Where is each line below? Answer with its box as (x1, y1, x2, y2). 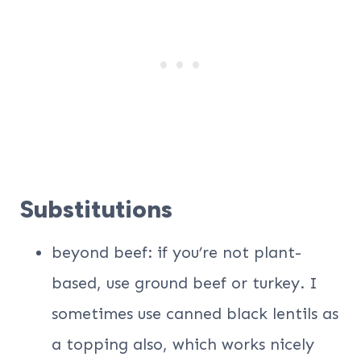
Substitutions (19, 194, 172, 225)
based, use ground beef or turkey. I (52, 273, 317, 293)
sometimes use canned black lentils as (52, 304, 338, 324)
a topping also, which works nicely (52, 334, 314, 355)
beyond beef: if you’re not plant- (52, 243, 301, 263)
